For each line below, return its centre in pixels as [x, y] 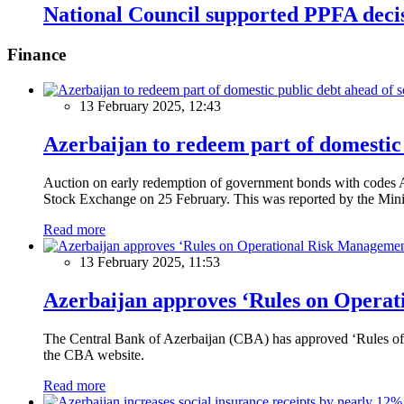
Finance [37, 55]
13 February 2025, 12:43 [150, 106]
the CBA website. [94, 354]
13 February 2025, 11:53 [150, 262]
